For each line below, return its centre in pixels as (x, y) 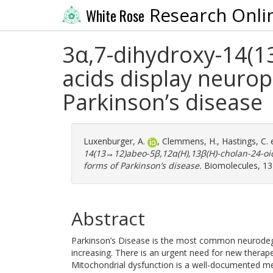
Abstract (108, 218)
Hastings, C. (245, 141)
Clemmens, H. (190, 141)
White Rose (115, 16)
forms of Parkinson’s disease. (143, 165)
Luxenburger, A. (114, 141)
